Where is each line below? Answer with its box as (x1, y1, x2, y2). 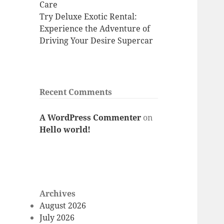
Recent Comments (39, 86, 112, 98)
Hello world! (39, 123, 91, 135)
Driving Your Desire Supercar (39, 35, 153, 46)
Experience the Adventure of (39, 23, 150, 34)
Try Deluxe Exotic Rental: (39, 11, 137, 22)
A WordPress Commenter (39, 111, 141, 123)
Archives (39, 188, 76, 199)
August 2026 (39, 200, 86, 211)
